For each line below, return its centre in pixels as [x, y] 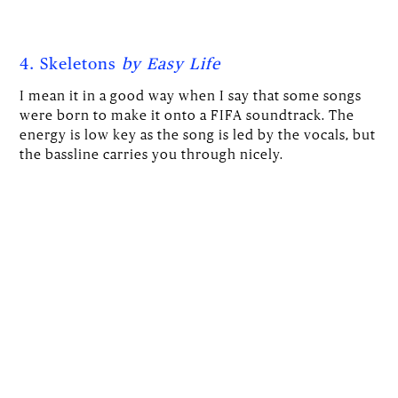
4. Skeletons [71, 64]
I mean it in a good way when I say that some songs [191, 95]
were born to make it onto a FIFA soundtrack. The [187, 114]
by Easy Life [171, 64]
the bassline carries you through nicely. [152, 153]
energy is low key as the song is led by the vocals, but [198, 134]
